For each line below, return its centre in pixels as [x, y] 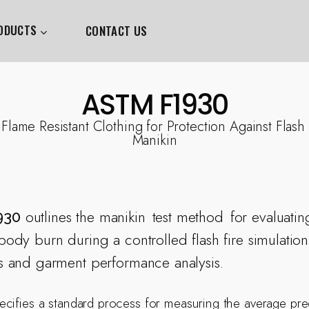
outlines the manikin [85, 216]
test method [188, 216]
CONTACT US [116, 31]
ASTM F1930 [154, 105]
